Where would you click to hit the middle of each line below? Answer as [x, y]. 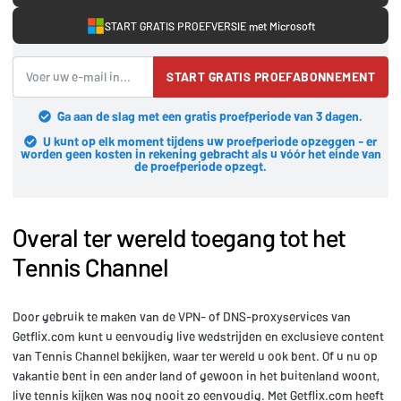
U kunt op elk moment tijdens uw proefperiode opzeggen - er [210, 141]
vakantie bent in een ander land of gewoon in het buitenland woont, [196, 375]
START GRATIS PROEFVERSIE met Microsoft [209, 26]
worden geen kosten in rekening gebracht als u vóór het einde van [200, 153]
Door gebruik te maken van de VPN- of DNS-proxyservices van [182, 316]
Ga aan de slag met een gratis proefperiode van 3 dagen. [210, 115]
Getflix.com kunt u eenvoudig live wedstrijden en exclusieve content [198, 336]
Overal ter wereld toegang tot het [179, 237]
